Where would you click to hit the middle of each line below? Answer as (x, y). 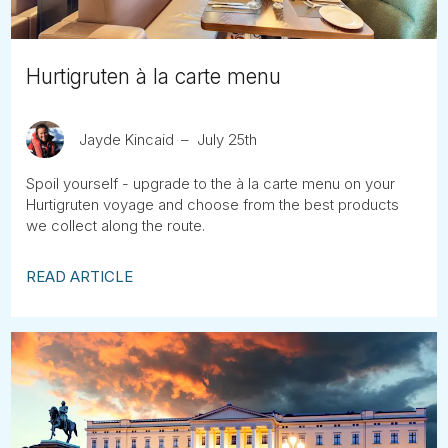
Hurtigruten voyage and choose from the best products (213, 204)
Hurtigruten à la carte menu (154, 76)
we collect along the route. (116, 225)
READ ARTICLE (80, 276)
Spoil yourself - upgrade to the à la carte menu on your (211, 183)
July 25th (226, 139)
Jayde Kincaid (126, 139)
